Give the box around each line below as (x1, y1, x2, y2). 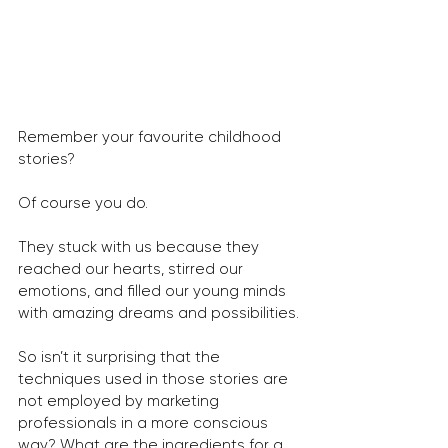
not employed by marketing (18, 392, 223, 411)
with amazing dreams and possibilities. (18, 304, 299, 323)
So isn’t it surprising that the (18, 348, 224, 367)
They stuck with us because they (18, 238, 263, 257)
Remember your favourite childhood (18, 128, 285, 147)
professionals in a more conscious (18, 414, 272, 433)
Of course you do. (18, 194, 148, 213)
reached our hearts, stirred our (18, 260, 247, 279)
